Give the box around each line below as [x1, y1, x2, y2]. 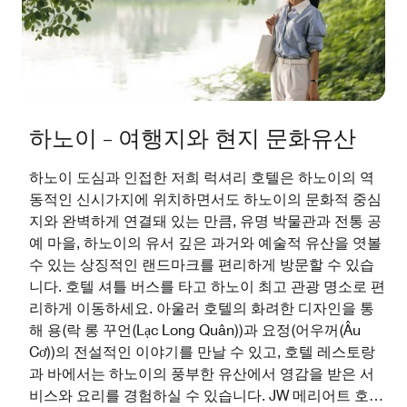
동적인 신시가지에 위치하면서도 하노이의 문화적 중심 [29, 190, 382, 208]
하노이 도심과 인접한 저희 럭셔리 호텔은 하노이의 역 [29, 168, 374, 186]
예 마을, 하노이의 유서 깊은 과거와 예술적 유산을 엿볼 [29, 233, 382, 252]
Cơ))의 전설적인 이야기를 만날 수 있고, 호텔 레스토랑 [29, 342, 375, 361]
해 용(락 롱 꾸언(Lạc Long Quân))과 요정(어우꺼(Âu [29, 321, 361, 339]
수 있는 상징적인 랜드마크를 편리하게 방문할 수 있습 [29, 255, 374, 273]
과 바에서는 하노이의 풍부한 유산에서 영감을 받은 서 [29, 364, 374, 382]
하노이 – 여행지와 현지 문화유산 [29, 128, 356, 152]
